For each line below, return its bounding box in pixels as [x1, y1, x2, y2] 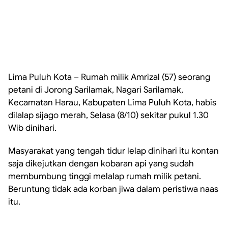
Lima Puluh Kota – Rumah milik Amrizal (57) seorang [8, 72, 210, 82]
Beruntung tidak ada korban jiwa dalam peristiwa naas [8, 184, 218, 194]
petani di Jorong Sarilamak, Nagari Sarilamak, [8, 84, 183, 95]
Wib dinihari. [8, 123, 56, 133]
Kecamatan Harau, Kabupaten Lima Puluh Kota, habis [8, 97, 216, 108]
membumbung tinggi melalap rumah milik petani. [8, 171, 201, 182]
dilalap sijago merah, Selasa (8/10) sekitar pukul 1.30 [8, 110, 209, 121]
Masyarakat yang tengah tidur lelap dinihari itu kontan [8, 146, 219, 156]
